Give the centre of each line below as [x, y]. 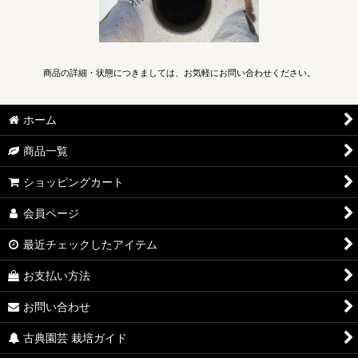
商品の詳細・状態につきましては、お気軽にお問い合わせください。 [179, 73]
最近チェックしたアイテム [91, 245]
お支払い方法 [57, 276]
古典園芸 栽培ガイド [76, 338]
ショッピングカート [74, 183]
